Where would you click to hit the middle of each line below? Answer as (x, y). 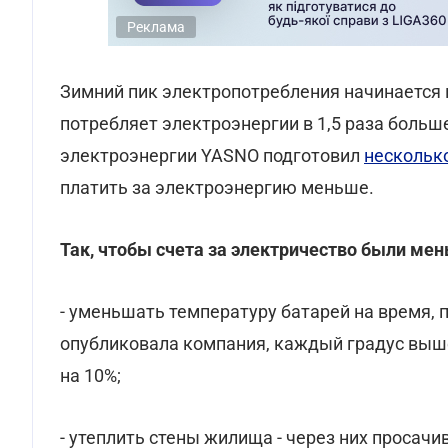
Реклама (156, 27)
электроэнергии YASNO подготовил (212, 155)
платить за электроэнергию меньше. (217, 187)
